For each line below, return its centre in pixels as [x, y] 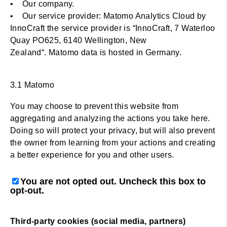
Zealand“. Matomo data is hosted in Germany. [97, 52]
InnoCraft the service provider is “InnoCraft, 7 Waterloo [113, 28]
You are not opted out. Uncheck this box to [113, 181]
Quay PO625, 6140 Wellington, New [79, 40]
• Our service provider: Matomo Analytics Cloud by [108, 16]
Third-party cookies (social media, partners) [98, 221]
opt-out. [27, 191]
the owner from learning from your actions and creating [113, 143]
